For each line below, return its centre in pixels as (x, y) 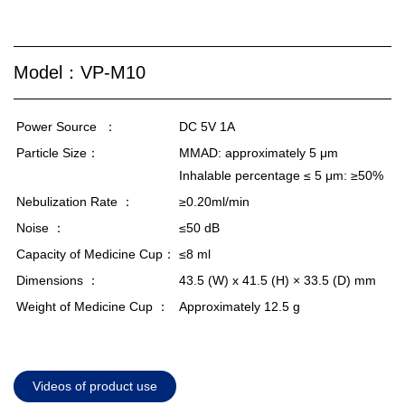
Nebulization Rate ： (75, 201)
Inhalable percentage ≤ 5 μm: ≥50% (281, 175)
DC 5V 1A (207, 126)
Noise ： (41, 227)
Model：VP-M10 (80, 72)
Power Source (60, 126)
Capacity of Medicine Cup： (96, 254)
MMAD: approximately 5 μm (259, 152)
